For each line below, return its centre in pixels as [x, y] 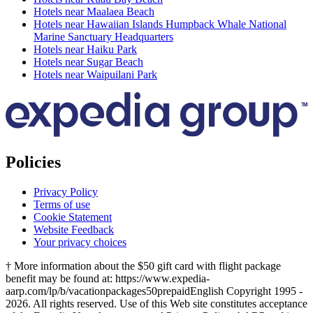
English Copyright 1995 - [246, 291]
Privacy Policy [66, 192]
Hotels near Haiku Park [85, 50]
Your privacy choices [80, 242]
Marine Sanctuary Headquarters [103, 37]
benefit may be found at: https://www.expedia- [108, 279]
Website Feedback [74, 230]
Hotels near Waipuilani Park [95, 75]
